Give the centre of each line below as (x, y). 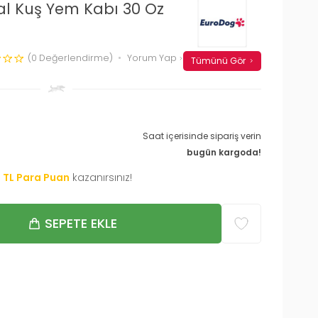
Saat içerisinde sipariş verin (202, 136)
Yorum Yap (153, 57)
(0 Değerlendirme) (70, 57)
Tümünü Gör (218, 60)
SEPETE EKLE (81, 223)
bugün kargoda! (224, 152)
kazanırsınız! (102, 177)
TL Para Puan (36, 177)
